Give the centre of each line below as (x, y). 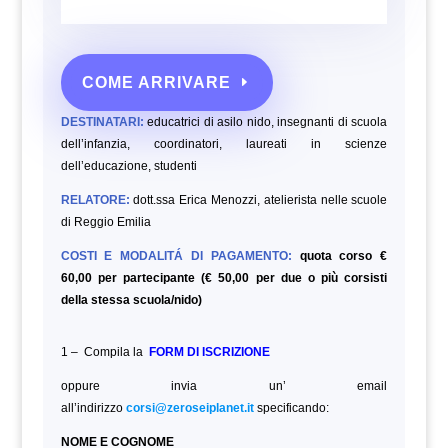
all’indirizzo (93, 407)
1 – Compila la (104, 351)
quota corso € (343, 255)
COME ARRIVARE (156, 82)
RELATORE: (95, 199)
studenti (175, 165)
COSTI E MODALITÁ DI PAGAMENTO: (176, 255)
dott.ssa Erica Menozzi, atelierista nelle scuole (260, 199)
